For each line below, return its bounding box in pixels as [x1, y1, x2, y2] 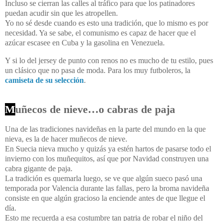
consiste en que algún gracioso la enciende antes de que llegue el [5, 194, 205, 203]
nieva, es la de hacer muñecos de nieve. [5, 135, 127, 144]
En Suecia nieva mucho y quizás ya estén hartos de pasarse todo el [5, 145, 211, 153]
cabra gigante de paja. [5, 164, 73, 173]
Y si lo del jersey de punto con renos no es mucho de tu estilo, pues [5, 56, 213, 65]
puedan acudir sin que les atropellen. [5, 8, 118, 17]
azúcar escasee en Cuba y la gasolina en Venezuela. [5, 38, 165, 47]
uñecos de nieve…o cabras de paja [15, 103, 175, 116]
